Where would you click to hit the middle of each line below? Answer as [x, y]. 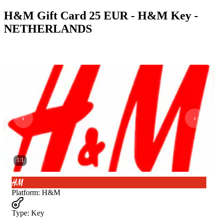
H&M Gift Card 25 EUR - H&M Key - [101, 15]
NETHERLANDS [48, 28]
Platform [25, 192]
